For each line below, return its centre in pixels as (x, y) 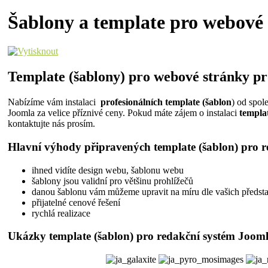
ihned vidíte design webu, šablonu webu (108, 170)
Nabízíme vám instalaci (53, 102)
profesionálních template (150, 102)
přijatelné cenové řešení (76, 202)
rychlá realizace (61, 213)
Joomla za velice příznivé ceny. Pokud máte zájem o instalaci (124, 113)
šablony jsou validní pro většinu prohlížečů (112, 181)
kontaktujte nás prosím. (51, 124)
